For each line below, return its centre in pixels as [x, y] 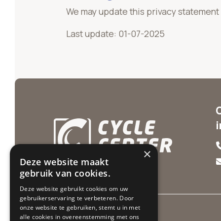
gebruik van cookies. [65, 173]
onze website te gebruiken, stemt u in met [80, 207]
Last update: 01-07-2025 [115, 33]
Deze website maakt [64, 162]
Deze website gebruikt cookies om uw [74, 189]
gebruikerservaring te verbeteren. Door [77, 198]
